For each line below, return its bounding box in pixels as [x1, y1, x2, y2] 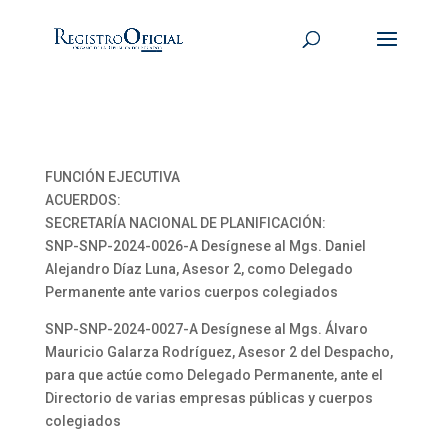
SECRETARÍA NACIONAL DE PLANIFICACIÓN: [44, 215, 326, 231]
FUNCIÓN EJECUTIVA [44, 169, 180, 185]
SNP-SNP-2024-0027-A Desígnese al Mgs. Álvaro [44, 321, 368, 337]
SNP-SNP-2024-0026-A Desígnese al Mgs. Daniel [44, 238, 366, 254]
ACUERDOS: [44, 192, 121, 208]
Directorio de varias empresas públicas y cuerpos [44, 390, 373, 406]
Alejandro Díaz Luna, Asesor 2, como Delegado [44, 261, 353, 277]
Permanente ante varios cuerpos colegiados [44, 284, 338, 300]
